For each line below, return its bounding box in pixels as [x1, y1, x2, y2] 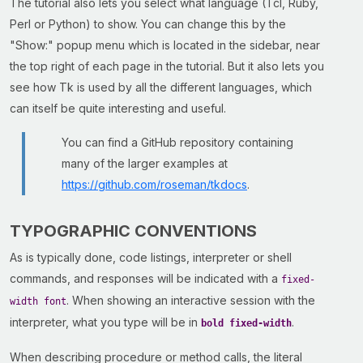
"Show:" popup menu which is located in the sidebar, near [10, 38, 320, 52]
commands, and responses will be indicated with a [10, 271, 281, 285]
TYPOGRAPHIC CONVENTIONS [10, 221, 257, 241]
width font [10, 296, 66, 307]
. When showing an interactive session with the [66, 293, 315, 307]
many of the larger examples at [62, 156, 228, 170]
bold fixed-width [201, 318, 292, 329]
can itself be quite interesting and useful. [10, 101, 226, 115]
